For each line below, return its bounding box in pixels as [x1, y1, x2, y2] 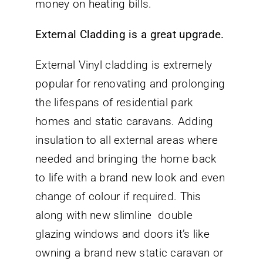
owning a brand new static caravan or [35, 245, 224, 259]
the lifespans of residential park [35, 95, 193, 109]
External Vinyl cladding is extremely [35, 58, 213, 72]
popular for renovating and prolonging [35, 76, 225, 90]
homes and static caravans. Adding [35, 114, 214, 128]
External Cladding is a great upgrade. [35, 27, 224, 41]
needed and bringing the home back [35, 151, 217, 166]
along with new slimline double [35, 208, 193, 222]
